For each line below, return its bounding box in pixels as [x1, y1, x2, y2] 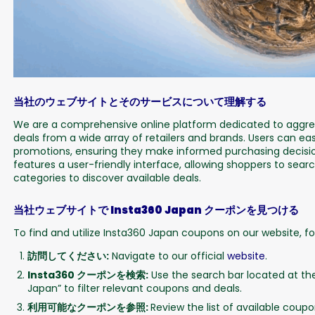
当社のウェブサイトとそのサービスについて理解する [13, 94, 266, 110]
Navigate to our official [108, 249, 227, 264]
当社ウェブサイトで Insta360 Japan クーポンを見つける [13, 202, 299, 218]
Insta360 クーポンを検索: [27, 268, 148, 283]
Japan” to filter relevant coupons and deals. [27, 281, 242, 296]
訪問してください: [27, 249, 109, 264]
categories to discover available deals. [13, 171, 201, 186]
